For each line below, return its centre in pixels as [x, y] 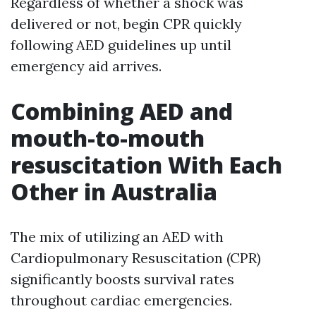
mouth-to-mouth [108, 138]
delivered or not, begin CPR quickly [126, 24]
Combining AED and [122, 111]
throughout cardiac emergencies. [121, 300]
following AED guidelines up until [121, 45]
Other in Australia [114, 192]
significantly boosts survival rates [122, 279]
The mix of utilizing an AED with [117, 237]
